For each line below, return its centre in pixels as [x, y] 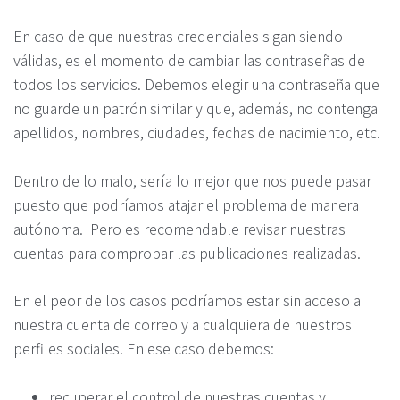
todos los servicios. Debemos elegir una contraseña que [196, 84]
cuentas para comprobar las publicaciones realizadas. [187, 252]
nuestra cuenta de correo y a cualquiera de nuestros [183, 325]
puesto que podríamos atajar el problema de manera [186, 204]
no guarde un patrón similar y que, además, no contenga [196, 108]
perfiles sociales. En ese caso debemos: [144, 349]
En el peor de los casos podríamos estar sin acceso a [187, 300]
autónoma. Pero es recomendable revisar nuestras [179, 228]
